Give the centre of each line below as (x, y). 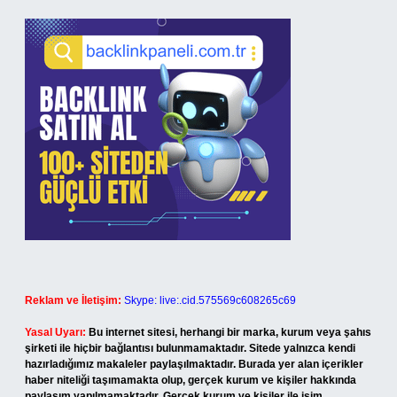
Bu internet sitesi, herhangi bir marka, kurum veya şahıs (230, 332)
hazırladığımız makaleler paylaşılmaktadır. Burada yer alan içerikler (194, 364)
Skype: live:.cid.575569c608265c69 (210, 300)
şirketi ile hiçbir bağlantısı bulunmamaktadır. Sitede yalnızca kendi (190, 348)
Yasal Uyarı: (55, 332)
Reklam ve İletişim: (73, 300)
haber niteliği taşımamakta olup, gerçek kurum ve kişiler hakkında (191, 380)
